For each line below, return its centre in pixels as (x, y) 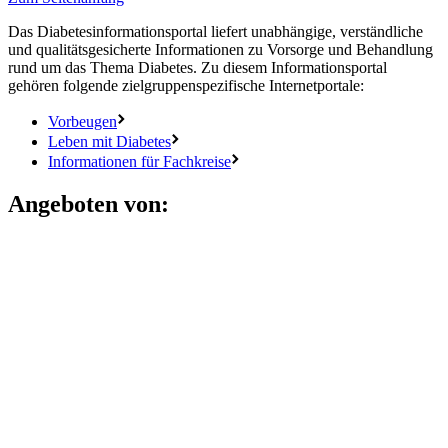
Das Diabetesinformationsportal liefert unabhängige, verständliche (215, 32)
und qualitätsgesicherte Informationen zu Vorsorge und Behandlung (220, 50)
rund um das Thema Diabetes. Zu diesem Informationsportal (197, 68)
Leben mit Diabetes (109, 142)
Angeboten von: (88, 204)
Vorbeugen (82, 122)
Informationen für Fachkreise (139, 162)
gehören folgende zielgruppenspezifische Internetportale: (186, 86)
